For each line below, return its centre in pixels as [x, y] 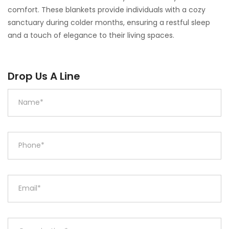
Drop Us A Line [44, 76]
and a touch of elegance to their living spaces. [91, 35]
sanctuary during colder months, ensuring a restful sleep [109, 22]
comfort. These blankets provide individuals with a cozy [107, 9]
